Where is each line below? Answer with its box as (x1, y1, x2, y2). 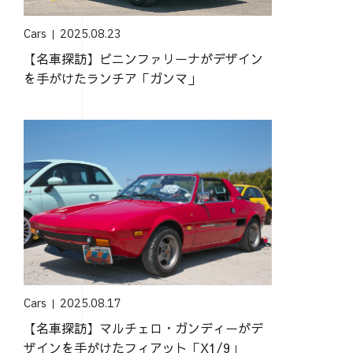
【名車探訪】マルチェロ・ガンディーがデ (23, 319, 263, 337)
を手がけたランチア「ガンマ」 (23, 69, 200, 87)
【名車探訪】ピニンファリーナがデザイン (23, 50, 263, 67)
